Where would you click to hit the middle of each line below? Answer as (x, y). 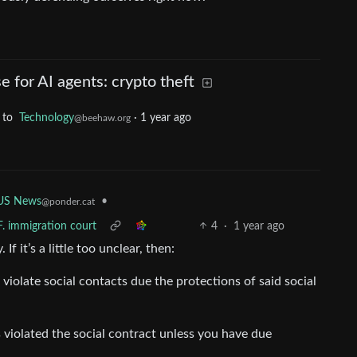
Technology (47, 118)
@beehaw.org (102, 118)
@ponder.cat (69, 201)
